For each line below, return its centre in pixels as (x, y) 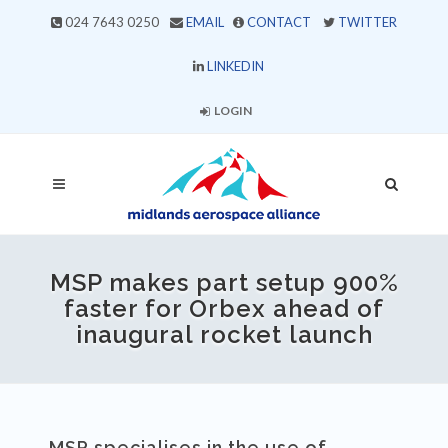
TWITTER (367, 22)
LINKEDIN (235, 66)
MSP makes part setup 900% (224, 282)
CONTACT (279, 22)
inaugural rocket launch (224, 334)
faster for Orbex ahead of (224, 308)
